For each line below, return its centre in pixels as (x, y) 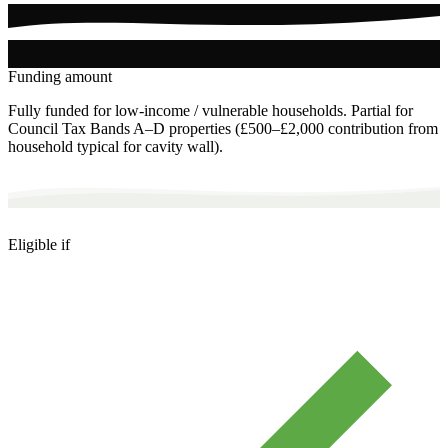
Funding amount (60, 76)
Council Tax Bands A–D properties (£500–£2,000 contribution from (223, 128)
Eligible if (39, 244)
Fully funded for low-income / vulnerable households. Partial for (210, 110)
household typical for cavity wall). (115, 146)
